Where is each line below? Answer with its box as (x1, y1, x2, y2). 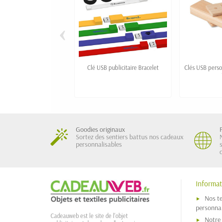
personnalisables (76, 140, 122, 149)
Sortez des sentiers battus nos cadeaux (76, 132, 183, 142)
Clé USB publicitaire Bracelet (87, 63, 159, 72)
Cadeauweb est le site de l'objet (51, 212, 128, 220)
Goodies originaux (76, 125, 125, 134)
